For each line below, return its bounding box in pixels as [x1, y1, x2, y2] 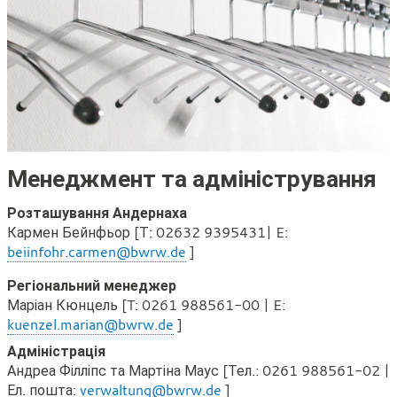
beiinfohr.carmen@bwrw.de [7, 242, 186, 262]
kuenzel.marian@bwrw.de [7, 315, 174, 335]
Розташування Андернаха [7, 203, 187, 223]
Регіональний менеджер [7, 276, 176, 296]
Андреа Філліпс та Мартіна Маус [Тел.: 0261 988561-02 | [7, 361, 390, 381]
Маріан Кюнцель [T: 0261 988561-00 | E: [7, 295, 285, 315]
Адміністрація [7, 341, 105, 362]
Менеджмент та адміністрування [7, 162, 377, 195]
